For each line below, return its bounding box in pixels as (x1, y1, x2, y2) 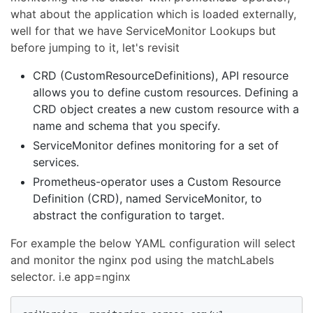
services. (33, 154, 79, 169)
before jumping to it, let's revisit (10, 40, 180, 54)
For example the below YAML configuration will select (10, 235, 296, 250)
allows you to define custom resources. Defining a (33, 85, 298, 99)
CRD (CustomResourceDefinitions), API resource (33, 68, 289, 82)
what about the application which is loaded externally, (10, 6, 296, 21)
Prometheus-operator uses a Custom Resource (33, 174, 281, 189)
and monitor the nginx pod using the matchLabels (10, 252, 274, 267)
